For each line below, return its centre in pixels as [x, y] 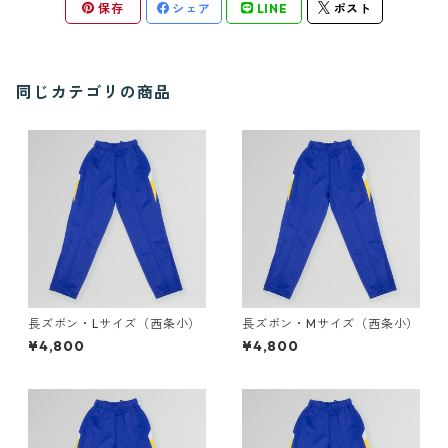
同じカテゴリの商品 [94, 92]
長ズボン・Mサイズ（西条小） [331, 323]
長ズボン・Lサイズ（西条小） [115, 323]
